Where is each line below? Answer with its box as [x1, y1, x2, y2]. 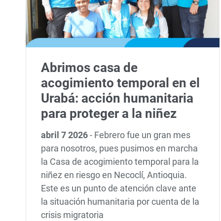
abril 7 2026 [41, 129, 90, 140]
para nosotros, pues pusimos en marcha [41, 143, 198, 153]
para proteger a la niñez [41, 106, 177, 121]
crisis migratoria [41, 209, 104, 220]
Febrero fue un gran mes [94, 129, 191, 140]
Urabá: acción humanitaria [41, 90, 194, 106]
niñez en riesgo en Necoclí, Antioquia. [41, 169, 187, 180]
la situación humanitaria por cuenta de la [41, 196, 200, 207]
